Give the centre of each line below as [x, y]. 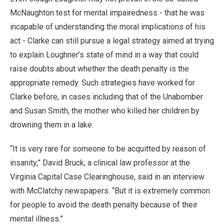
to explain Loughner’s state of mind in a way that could [104, 54]
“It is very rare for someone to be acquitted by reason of [108, 148]
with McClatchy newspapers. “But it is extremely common [110, 190]
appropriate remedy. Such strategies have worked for [102, 82]
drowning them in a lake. [52, 124]
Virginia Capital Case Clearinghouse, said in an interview [107, 176]
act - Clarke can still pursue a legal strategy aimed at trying [112, 40]
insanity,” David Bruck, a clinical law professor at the [100, 162]
